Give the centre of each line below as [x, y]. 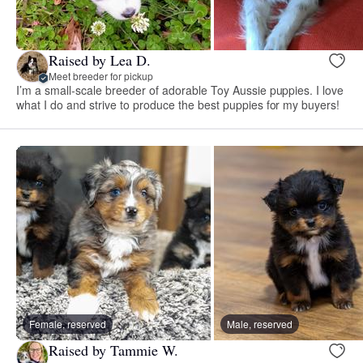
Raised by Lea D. [100, 60]
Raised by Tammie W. [113, 350]
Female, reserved [68, 324]
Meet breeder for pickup [101, 75]
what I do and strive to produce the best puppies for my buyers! [178, 105]
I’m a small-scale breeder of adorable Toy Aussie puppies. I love [180, 90]
